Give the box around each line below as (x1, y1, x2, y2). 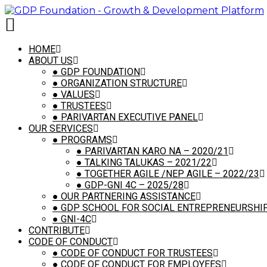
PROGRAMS (58, 134, 112, 145)
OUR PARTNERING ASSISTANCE (58, 191, 195, 202)
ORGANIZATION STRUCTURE (58, 77, 182, 89)
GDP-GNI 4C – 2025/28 (82, 179, 184, 191)
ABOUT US (29, 55, 73, 66)
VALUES (58, 89, 95, 100)
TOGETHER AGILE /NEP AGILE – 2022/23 (82, 168, 259, 179)
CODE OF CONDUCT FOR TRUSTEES (58, 247, 213, 259)
